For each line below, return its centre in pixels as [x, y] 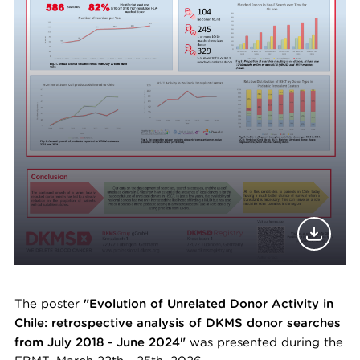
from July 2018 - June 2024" [100, 342]
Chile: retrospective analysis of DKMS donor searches [178, 322]
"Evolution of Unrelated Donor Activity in [209, 303]
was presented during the [264, 342]
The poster [49, 303]
